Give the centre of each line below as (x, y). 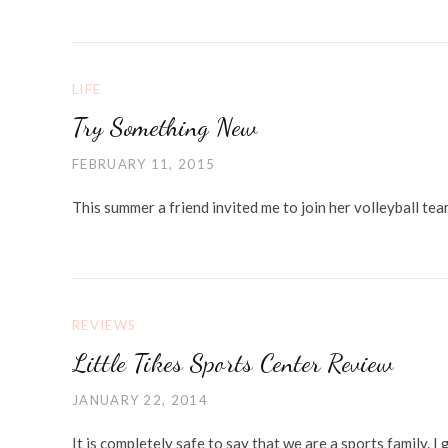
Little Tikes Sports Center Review (232, 362)
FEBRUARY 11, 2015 (144, 163)
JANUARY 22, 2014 (140, 399)
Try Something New (164, 126)
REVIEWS (104, 324)
